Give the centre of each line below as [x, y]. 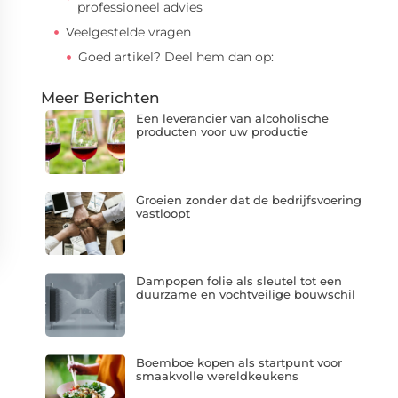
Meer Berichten [100, 98]
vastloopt [163, 213]
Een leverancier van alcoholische [232, 118]
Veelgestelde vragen [128, 32]
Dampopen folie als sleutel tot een [239, 281]
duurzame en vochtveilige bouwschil [245, 295]
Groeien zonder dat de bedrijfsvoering [248, 199]
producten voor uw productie [222, 131]
